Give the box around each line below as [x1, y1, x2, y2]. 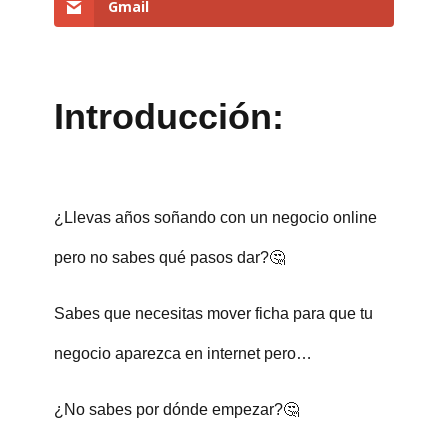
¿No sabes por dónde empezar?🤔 [53, 400, 299, 418]
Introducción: [53, 95, 284, 137]
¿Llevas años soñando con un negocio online [53, 208, 377, 226]
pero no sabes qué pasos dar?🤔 [53, 248, 285, 266]
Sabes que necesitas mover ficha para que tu [53, 304, 373, 322]
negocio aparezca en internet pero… [53, 344, 316, 362]
